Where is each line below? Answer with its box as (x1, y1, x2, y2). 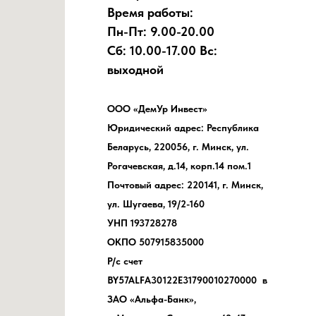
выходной (107, 62, 164, 78)
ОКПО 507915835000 (107, 236, 209, 248)
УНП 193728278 (107, 217, 183, 229)
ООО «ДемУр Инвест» (107, 103, 213, 115)
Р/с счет (107, 255, 142, 267)
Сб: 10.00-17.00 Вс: (107, 43, 217, 59)
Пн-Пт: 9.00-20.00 (107, 24, 214, 39)
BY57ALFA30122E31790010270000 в (107, 274, 267, 286)
